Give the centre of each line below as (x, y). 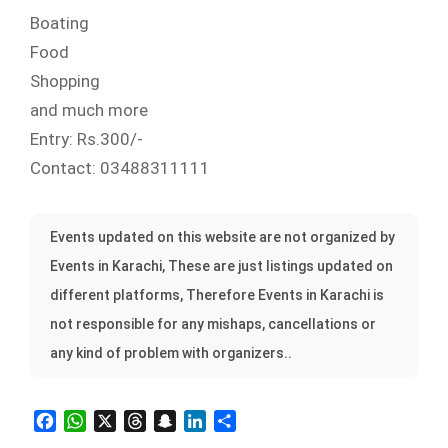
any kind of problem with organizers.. (171, 353)
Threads (175, 420)
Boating (59, 23)
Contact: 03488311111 (120, 168)
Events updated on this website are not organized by (222, 237)
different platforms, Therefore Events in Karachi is (217, 295)
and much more (89, 110)
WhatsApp (122, 420)
